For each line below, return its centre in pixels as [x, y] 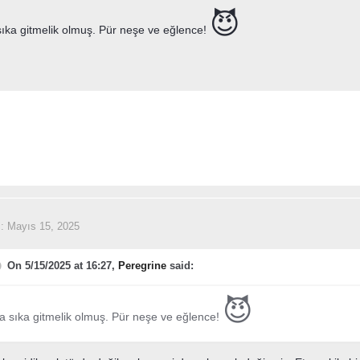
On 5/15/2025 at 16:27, [62, 266]
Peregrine [142, 266]
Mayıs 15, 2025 [43, 226]
